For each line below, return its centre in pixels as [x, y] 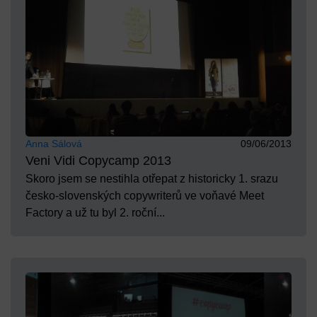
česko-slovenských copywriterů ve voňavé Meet [145, 196]
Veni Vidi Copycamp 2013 [98, 161]
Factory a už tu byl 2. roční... [95, 213]
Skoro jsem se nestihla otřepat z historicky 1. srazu [152, 179]
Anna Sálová [54, 144]
